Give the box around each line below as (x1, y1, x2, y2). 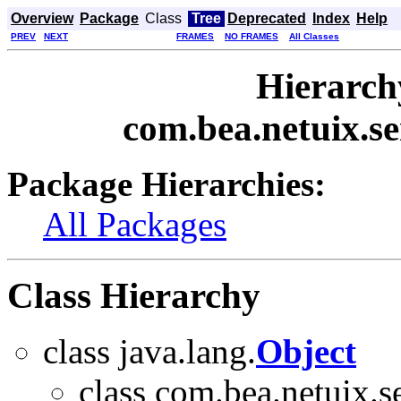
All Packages (43, 204, 226, 243)
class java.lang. (43, 331, 256, 371)
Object (256, 331, 356, 371)
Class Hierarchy (7, 275, 260, 316)
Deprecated (227, 11, 306, 26)
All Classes (289, 31, 339, 41)
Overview (11, 11, 73, 26)
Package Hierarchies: (7, 164, 326, 203)
